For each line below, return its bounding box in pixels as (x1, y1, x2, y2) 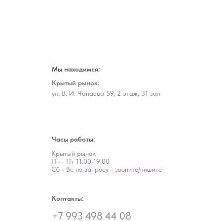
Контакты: (51, 194, 83, 202)
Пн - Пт (51, 157, 74, 165)
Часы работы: (51, 135, 95, 143)
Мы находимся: (51, 65, 100, 73)
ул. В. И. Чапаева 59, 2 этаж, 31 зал (51, 89, 160, 97)
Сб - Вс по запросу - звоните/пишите (51, 165, 162, 173)
